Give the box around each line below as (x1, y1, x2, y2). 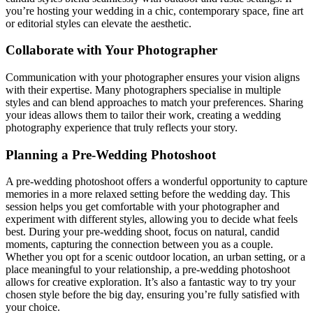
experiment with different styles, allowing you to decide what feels (6, 213, 298, 226)
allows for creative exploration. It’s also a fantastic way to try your (6, 276, 296, 289)
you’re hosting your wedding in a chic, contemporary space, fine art (6, 4, 303, 17)
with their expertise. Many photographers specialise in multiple (6, 84, 281, 96)
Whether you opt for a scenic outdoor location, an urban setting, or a (6, 251, 305, 263)
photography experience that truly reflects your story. (6, 122, 238, 133)
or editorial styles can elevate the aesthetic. (6, 17, 191, 29)
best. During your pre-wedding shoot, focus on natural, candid (6, 226, 279, 238)
